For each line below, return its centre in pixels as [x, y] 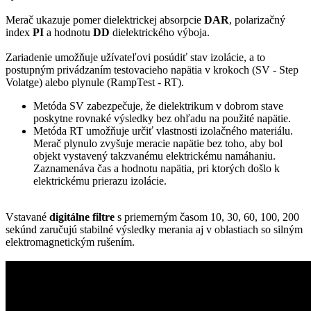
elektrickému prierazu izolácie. [100, 181]
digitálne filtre [81, 217]
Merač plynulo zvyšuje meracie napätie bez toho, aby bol [158, 144]
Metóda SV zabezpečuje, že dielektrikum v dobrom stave [158, 106]
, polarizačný [257, 20]
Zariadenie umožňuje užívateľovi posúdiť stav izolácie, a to [135, 58]
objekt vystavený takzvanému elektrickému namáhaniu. [154, 156]
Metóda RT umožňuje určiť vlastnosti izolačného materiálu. [163, 131]
